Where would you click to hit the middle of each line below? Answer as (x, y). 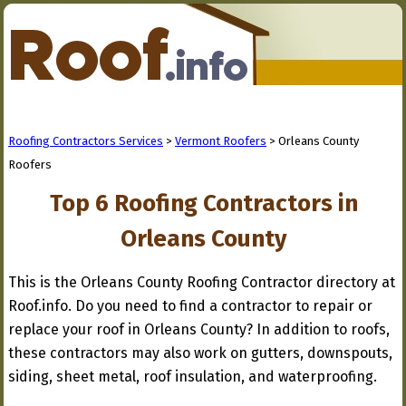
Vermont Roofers (221, 141)
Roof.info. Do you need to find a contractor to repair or (190, 306)
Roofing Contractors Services (86, 141)
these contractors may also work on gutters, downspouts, (200, 353)
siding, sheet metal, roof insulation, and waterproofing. (193, 377)
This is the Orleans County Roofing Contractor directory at (202, 282)
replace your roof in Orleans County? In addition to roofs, (199, 329)
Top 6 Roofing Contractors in (203, 203)
